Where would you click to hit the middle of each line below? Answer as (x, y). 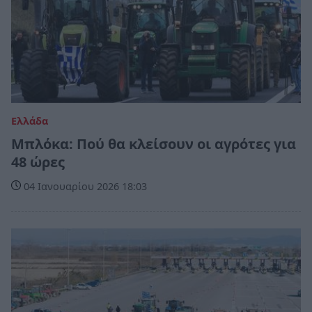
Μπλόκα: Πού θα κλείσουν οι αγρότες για (154, 143)
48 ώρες (38, 162)
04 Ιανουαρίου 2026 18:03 (84, 186)
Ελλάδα (30, 120)
